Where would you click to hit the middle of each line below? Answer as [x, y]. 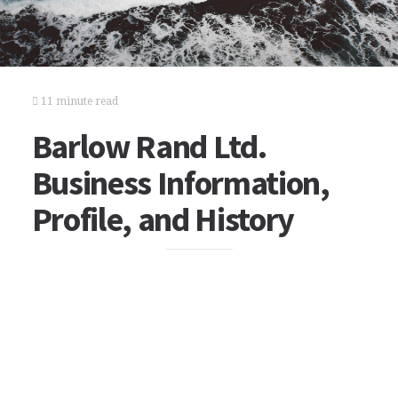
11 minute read [78, 101]
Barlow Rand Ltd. [149, 146]
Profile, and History [163, 219]
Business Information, [180, 183]
